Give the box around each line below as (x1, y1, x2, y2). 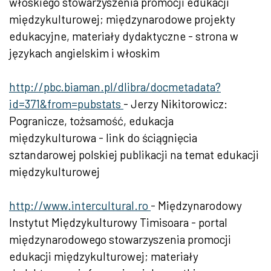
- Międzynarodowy (151, 198, 242, 213)
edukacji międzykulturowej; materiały (9, 249, 198, 264)
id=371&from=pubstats (9, 97, 123, 111)
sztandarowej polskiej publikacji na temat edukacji (9, 148, 259, 162)
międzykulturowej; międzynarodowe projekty (9, 12, 235, 27)
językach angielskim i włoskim (9, 46, 160, 60)
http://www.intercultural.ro (9, 198, 151, 213)
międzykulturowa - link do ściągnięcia (9, 131, 197, 145)
